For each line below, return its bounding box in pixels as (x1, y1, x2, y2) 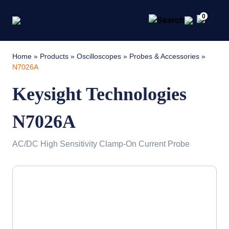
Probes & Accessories (129, 52, 199, 60)
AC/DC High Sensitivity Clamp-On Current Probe (12, 140, 190, 148)
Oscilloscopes (77, 52, 121, 60)
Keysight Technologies (12, 84, 187, 104)
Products (40, 52, 68, 60)
